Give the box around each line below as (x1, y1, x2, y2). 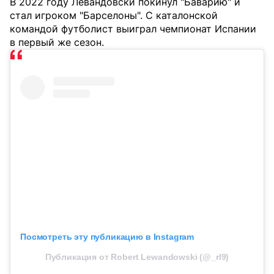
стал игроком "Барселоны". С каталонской (10, 9, 218, 21)
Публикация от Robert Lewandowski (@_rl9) (45, 252, 229, 262)
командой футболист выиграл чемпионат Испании (10, 23, 256, 35)
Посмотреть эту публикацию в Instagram (20, 232, 194, 242)
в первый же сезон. (10, 36, 104, 48)
